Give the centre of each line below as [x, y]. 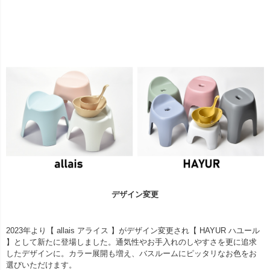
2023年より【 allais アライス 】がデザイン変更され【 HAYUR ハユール [133, 231]
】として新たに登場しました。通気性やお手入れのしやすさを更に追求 [131, 242]
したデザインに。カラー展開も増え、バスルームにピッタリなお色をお [131, 254]
